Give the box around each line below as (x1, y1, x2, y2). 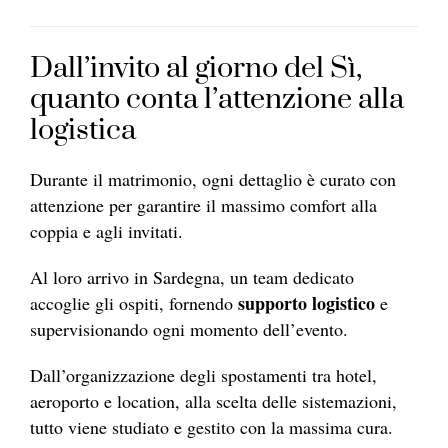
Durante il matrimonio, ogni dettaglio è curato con (30, 166, 396, 191)
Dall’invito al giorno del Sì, (30, 49, 362, 87)
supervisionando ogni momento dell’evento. (30, 316, 348, 341)
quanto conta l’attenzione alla (30, 80, 404, 118)
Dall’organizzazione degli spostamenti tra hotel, (30, 362, 377, 387)
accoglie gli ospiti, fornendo (30, 290, 233, 315)
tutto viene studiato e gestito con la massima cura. (30, 414, 393, 439)
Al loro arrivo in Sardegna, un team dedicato (30, 264, 354, 289)
